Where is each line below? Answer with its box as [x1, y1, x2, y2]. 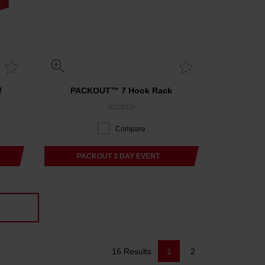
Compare [115, 125, 146, 134]
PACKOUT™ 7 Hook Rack [70, 86, 173, 96]
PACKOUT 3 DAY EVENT [77, 152, 160, 161]
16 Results [112, 247, 154, 257]
